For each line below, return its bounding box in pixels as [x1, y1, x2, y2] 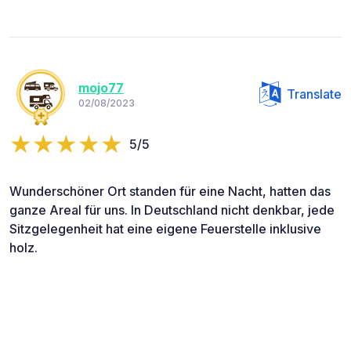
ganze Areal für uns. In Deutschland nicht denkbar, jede [9, 201, 335, 218]
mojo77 [78, 80, 124, 96]
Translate [287, 85, 342, 102]
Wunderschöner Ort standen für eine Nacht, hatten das [9, 183, 331, 199]
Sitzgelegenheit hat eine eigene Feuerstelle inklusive [9, 220, 321, 237]
